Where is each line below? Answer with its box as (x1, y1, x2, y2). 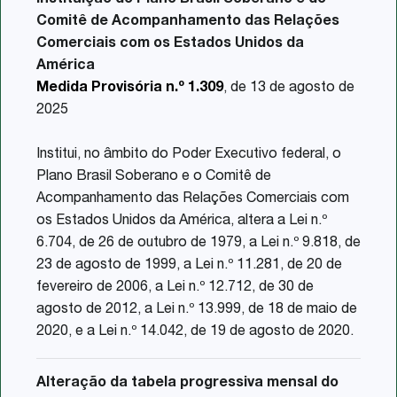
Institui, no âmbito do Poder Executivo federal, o (36, 147, 341, 162)
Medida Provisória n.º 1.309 (36, 81, 223, 96)
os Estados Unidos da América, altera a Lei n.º (36, 214, 327, 229)
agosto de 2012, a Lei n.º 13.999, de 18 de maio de (36, 302, 357, 317)
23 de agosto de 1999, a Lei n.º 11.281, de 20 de (36, 258, 342, 273)
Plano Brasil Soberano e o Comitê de (36, 169, 271, 184)
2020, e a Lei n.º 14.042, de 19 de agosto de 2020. (36, 324, 354, 339)
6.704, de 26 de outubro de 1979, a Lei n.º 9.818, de (36, 236, 361, 251)
